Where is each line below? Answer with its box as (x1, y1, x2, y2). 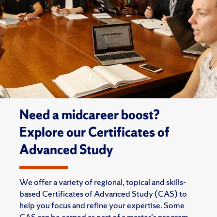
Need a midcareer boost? (19, 106, 160, 123)
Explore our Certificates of (19, 124, 170, 140)
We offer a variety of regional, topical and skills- (19, 176, 186, 187)
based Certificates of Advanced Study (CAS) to (19, 188, 187, 199)
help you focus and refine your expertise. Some (19, 200, 185, 211)
